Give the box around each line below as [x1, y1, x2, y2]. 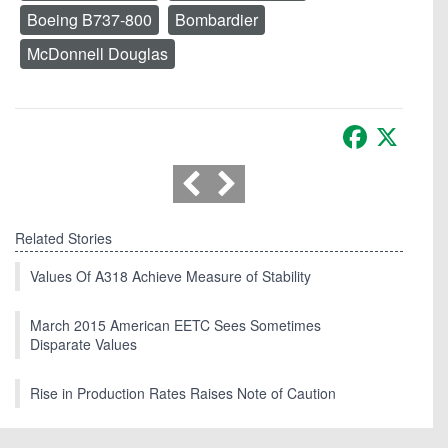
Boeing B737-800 [27, 7, 152, 31]
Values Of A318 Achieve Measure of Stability [30, 265, 311, 286]
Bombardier [175, 7, 258, 31]
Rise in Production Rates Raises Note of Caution [30, 382, 336, 403]
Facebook [371, 116, 441, 140]
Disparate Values [30, 333, 137, 354]
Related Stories [15, 227, 112, 248]
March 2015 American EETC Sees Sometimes [30, 314, 321, 335]
